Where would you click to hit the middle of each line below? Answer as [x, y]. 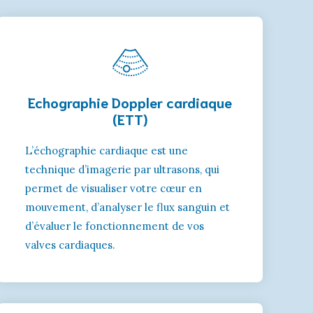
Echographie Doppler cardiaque [130, 102]
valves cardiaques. [70, 245]
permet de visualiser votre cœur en [114, 188]
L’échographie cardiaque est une [107, 150]
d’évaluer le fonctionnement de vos [115, 226]
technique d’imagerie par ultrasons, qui [122, 169]
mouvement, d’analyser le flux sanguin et [128, 207]
